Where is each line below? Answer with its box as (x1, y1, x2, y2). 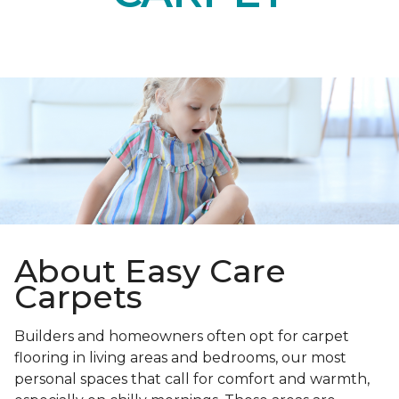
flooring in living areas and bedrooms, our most (14, 349, 346, 367)
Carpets (14, 277, 142, 317)
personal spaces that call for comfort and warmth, (14, 370, 370, 388)
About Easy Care (14, 251, 286, 291)
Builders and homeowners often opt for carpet (14, 328, 349, 346)
